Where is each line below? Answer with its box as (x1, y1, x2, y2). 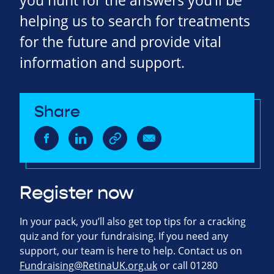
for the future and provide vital (20, 32, 221, 52)
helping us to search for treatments (20, 12, 250, 31)
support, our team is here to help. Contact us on (20, 243, 242, 257)
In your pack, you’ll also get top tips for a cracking (20, 214, 246, 228)
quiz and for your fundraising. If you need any (20, 229, 228, 243)
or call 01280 (157, 258, 218, 272)
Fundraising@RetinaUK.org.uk (20, 258, 157, 272)
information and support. (20, 53, 185, 73)
